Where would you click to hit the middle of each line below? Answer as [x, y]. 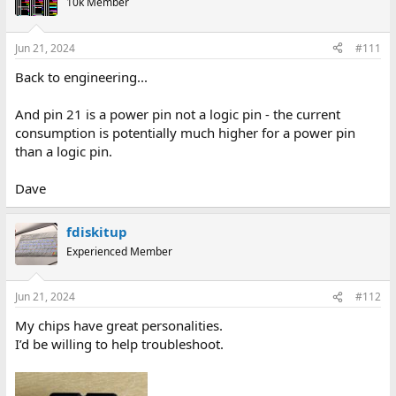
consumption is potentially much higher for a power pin [185, 132]
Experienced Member [119, 251]
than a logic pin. [63, 151]
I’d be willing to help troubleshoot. [119, 344]
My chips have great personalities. [118, 325]
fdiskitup [96, 231]
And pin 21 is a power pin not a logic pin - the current [177, 114]
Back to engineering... [81, 76]
